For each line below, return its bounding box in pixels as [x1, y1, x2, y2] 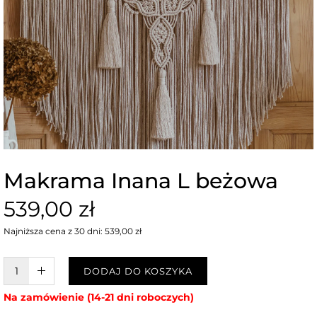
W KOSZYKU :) [44, 265, 116, 277]
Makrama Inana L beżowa [4, 168, 278, 194]
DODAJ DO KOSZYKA [83, 265, 192, 277]
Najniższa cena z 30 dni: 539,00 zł [4, 226, 142, 236]
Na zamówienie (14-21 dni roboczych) [4, 291, 194, 304]
